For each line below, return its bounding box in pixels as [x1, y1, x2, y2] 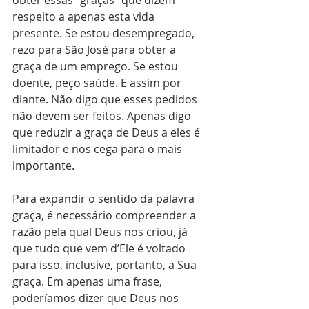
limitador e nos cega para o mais [12, 141, 185, 157]
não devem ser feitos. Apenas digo [12, 108, 194, 123]
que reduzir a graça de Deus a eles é [12, 124, 203, 140]
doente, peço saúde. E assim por [12, 74, 184, 90]
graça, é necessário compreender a [12, 207, 199, 223]
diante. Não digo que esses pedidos [12, 91, 200, 107]
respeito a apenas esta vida [12, 8, 157, 24]
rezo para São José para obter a [12, 41, 179, 57]
